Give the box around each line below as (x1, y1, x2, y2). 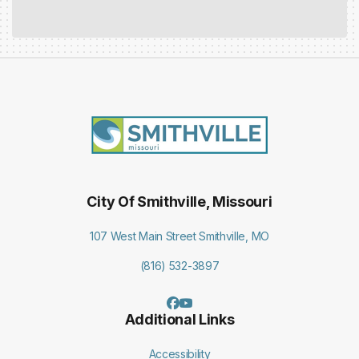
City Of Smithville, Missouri (87, 193, 272, 210)
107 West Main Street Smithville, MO (90, 229, 269, 243)
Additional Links (124, 311, 235, 328)
